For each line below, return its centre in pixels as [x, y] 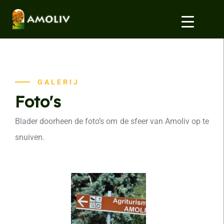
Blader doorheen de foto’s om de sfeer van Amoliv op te [112, 121]
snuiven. [30, 137]
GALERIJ [58, 82]
